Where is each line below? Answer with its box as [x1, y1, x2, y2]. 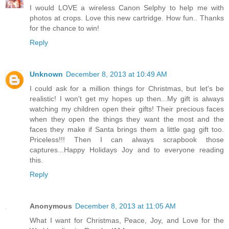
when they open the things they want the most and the [30, 121, 224, 130]
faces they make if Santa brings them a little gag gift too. [30, 131, 224, 140]
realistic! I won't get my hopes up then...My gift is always [30, 101, 224, 109]
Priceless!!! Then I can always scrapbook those [30, 142, 224, 150]
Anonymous [30, 208, 72, 217]
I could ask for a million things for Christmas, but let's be [30, 90, 224, 99]
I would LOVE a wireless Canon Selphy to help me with [30, 10, 224, 18]
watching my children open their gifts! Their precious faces [30, 111, 224, 120]
